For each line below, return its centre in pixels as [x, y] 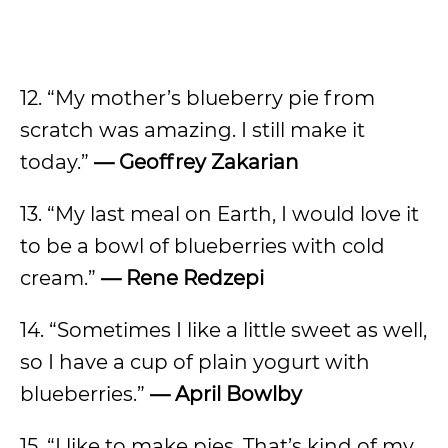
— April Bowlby [226, 394]
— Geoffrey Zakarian [196, 162]
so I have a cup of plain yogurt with [195, 362]
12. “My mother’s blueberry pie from [197, 98]
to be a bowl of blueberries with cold [202, 246]
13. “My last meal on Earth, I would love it [219, 214]
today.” [57, 162]
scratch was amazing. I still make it [192, 130]
